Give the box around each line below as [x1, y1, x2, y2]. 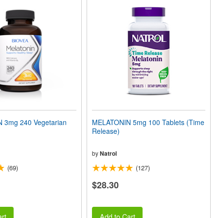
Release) [92, 126, 120, 136]
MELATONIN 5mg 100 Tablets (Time [92, 117, 205, 127]
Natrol [100, 148, 117, 158]
